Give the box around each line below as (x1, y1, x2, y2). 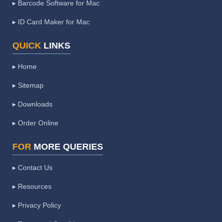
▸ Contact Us (12, 163, 53, 171)
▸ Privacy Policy (12, 201, 61, 209)
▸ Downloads (12, 100, 53, 108)
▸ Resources (12, 182, 52, 190)
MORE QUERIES (34, 141, 103, 152)
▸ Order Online (12, 118, 58, 127)
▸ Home (12, 62, 37, 70)
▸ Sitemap (12, 81, 44, 89)
